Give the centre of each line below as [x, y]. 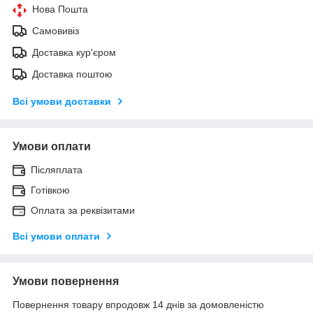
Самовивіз [56, 30]
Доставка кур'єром [74, 52]
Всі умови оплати [56, 236]
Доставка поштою [72, 74]
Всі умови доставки [62, 101]
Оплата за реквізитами [83, 210]
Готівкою [50, 190]
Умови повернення [66, 281]
